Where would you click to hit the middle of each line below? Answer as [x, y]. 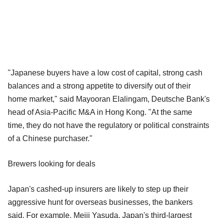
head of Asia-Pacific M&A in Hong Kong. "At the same [100, 112]
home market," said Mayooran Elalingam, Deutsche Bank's [109, 99]
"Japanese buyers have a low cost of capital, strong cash [105, 73]
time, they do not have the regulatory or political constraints [109, 125]
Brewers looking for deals [52, 163]
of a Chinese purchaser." [50, 138]
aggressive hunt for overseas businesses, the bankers [100, 202]
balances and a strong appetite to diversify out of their [99, 86]
